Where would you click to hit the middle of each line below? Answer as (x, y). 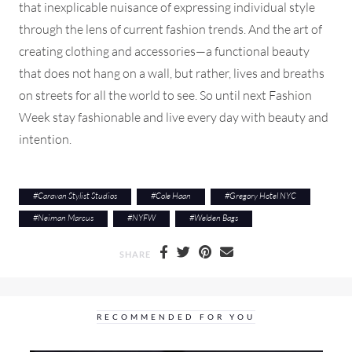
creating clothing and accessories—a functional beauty (164, 51)
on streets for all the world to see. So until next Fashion (165, 95)
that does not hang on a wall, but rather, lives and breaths (172, 73)
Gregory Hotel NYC (263, 195)
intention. (45, 139)
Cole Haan (173, 195)
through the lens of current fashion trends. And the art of (170, 29)
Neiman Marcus (66, 217)
